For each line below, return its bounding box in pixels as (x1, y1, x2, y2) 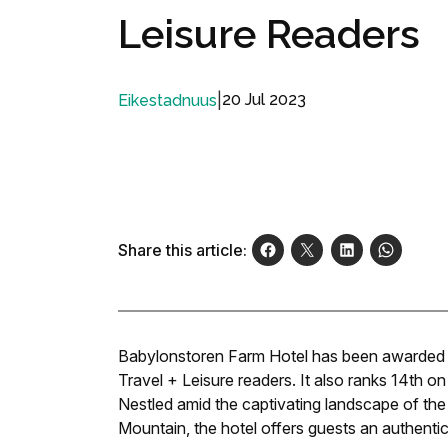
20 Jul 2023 (222, 90, 306, 110)
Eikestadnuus (118, 90, 217, 110)
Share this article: (118, 240, 247, 261)
